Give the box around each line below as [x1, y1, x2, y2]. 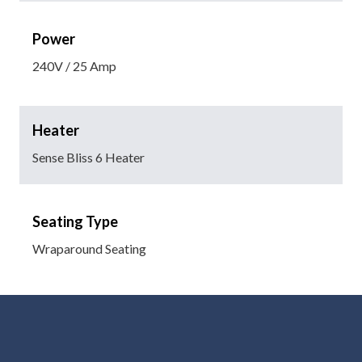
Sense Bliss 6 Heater [32, 149, 145, 165]
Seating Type [32, 213, 118, 230]
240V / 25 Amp [32, 58, 116, 74]
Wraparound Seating [32, 241, 146, 256]
